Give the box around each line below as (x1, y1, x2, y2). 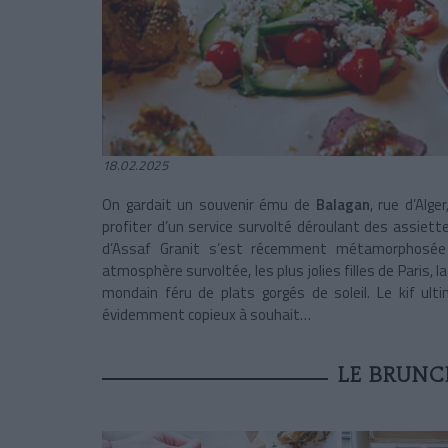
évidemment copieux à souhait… (102, 303, 311, 327)
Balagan (315, 193, 370, 217)
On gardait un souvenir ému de (102, 193, 316, 217)
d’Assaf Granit (102, 237, 200, 261)
